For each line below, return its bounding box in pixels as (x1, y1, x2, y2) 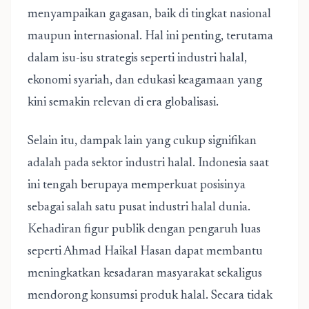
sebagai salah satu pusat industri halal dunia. (28, 201, 250, 214)
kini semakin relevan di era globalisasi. (28, 97, 219, 109)
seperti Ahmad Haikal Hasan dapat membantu (28, 246, 263, 258)
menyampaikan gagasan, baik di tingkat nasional (28, 8, 271, 21)
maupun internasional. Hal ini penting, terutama (28, 30, 273, 43)
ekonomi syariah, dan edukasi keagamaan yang (28, 74, 262, 87)
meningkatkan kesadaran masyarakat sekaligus (28, 268, 262, 280)
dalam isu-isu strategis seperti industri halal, (28, 52, 247, 65)
